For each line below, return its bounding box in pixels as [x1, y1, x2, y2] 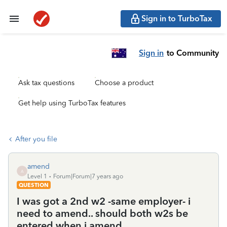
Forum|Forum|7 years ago [53, 173, 123, 180]
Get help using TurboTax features [18, 99, 126, 107]
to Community [167, 48, 219, 58]
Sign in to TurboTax [141, 14, 212, 23]
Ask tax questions [18, 79, 74, 87]
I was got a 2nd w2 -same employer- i [17, 195, 191, 207]
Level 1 [27, 173, 47, 180]
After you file [15, 135, 57, 143]
